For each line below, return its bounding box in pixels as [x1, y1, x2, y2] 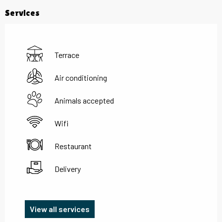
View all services [30, 204, 90, 214]
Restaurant [55, 141, 92, 151]
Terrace [55, 50, 79, 60]
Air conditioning [55, 73, 107, 83]
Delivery [55, 164, 81, 174]
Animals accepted [55, 96, 114, 106]
